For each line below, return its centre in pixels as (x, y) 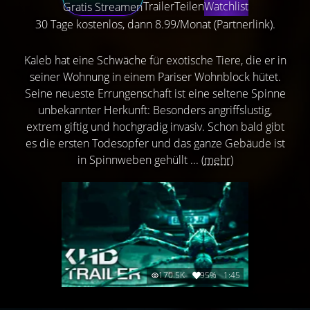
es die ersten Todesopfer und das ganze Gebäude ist (155, 143)
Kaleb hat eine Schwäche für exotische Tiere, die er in (155, 60)
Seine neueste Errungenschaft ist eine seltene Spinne (155, 93)
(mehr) (217, 160)
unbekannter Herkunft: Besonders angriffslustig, (155, 110)
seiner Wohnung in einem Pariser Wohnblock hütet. (155, 77)
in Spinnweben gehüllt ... (139, 160)
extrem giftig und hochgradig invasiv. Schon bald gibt (155, 127)
